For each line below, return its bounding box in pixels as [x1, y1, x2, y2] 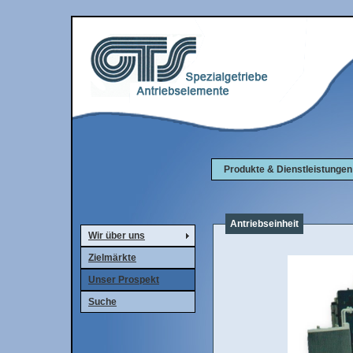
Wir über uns [88, 230, 145, 241]
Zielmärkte [88, 252, 136, 263]
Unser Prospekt [88, 274, 159, 285]
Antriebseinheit [230, 218, 299, 229]
